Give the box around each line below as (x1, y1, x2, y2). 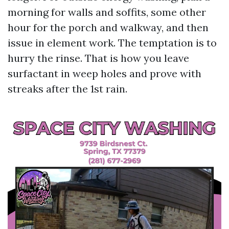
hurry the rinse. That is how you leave (8, 52, 189, 64)
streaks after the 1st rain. (8, 82, 127, 95)
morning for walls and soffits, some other (8, 6, 206, 18)
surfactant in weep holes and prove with (8, 67, 201, 80)
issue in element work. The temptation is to (8, 36, 217, 49)
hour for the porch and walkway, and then (8, 21, 209, 34)
